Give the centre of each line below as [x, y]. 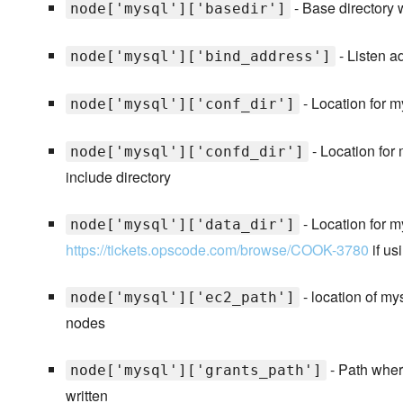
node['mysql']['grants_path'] [196, 371]
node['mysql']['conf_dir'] [182, 104]
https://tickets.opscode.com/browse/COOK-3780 [217, 250]
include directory [118, 177]
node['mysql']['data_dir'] [182, 225]
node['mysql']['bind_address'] [200, 57]
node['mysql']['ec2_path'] [182, 298]
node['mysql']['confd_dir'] [187, 152]
